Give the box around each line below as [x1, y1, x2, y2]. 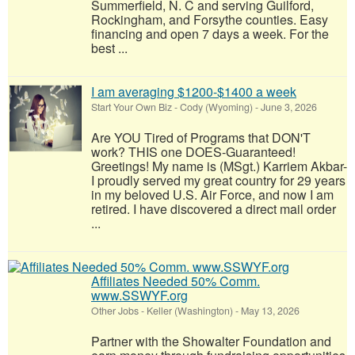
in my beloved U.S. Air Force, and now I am [91, 185, 334, 204]
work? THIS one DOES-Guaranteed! [91, 142, 296, 161]
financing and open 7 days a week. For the [91, 24, 329, 43]
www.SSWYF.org [91, 285, 188, 304]
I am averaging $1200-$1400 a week [91, 82, 296, 101]
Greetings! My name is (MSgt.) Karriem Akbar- [91, 156, 347, 175]
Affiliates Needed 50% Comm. [91, 271, 260, 290]
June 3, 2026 [258, 99, 317, 114]
